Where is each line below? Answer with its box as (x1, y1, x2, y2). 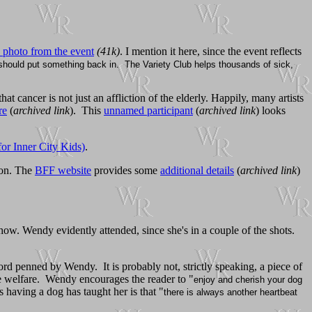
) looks (256, 104, 286, 116)
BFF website (35, 164, 91, 176)
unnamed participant (104, 104, 193, 116)
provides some (91, 164, 160, 176)
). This (70, 104, 104, 116)
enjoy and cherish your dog (194, 274, 302, 285)
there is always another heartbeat (164, 286, 297, 297)
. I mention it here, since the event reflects (120, 45, 302, 57)
